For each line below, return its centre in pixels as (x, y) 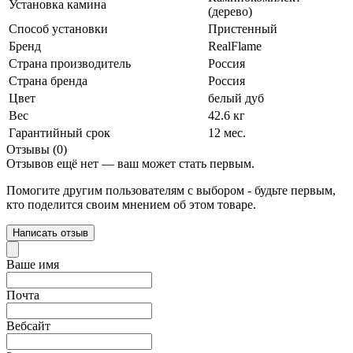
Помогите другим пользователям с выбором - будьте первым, (171, 190)
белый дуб (236, 98)
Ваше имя (33, 264)
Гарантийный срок (59, 132)
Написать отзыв (50, 232)
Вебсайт (28, 325)
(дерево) (230, 11)
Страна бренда (48, 80)
